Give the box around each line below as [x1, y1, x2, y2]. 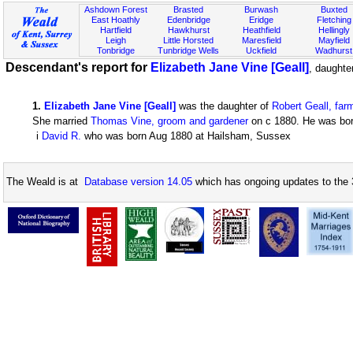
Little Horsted [163, 35, 214, 45]
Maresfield [241, 35, 281, 45]
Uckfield [246, 46, 277, 55]
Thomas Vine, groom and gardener [91, 115, 248, 127]
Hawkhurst [167, 25, 210, 35]
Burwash [244, 5, 279, 14]
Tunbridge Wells [158, 46, 220, 55]
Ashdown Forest [84, 5, 148, 14]
